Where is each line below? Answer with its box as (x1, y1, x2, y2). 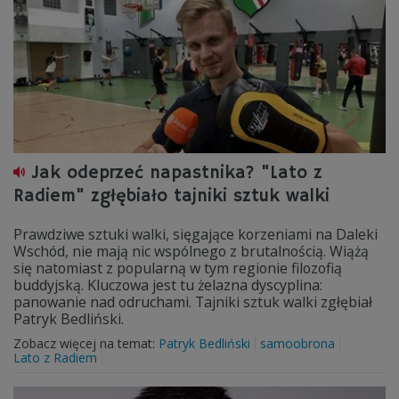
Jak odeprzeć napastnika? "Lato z (31, 162, 322, 184)
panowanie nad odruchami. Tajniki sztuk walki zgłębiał (13, 292, 372, 312)
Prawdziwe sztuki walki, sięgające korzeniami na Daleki (13, 224, 378, 244)
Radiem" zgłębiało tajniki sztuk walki (13, 185, 330, 208)
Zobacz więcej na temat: (13, 335, 159, 352)
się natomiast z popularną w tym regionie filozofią (13, 258, 342, 278)
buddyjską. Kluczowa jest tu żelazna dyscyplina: (13, 275, 322, 295)
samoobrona (260, 335, 335, 352)
